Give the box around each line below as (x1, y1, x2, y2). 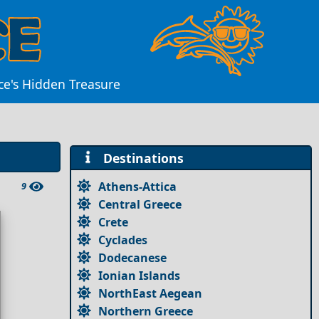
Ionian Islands (98, 267, 181, 283)
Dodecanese (98, 249, 167, 266)
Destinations (95, 149, 184, 167)
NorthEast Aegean (98, 285, 203, 301)
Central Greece (98, 196, 182, 212)
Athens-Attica (98, 178, 177, 194)
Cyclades (98, 231, 148, 248)
